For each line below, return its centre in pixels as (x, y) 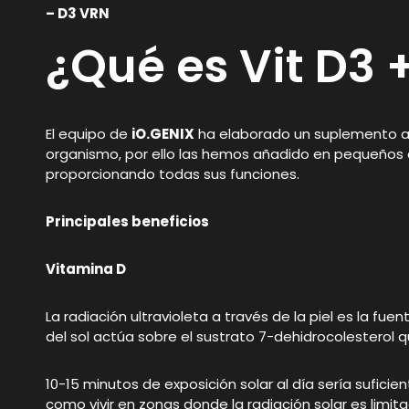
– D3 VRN (78, 14)
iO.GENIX (163, 133)
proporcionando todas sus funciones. (173, 173)
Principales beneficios (127, 221)
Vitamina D (86, 268)
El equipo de (89, 133)
